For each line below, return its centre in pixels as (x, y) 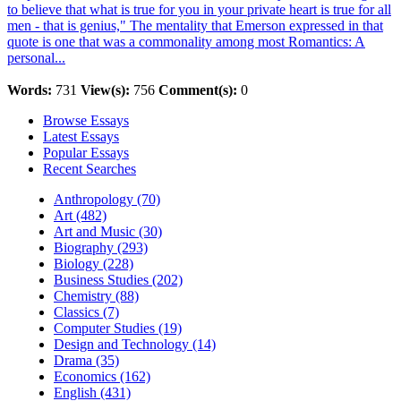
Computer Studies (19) (118, 328)
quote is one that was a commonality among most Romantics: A (186, 42)
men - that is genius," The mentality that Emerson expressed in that (195, 26)
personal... (36, 58)
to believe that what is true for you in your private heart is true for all (199, 9)
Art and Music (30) (108, 231)
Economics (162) (102, 376)
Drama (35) (86, 360)
